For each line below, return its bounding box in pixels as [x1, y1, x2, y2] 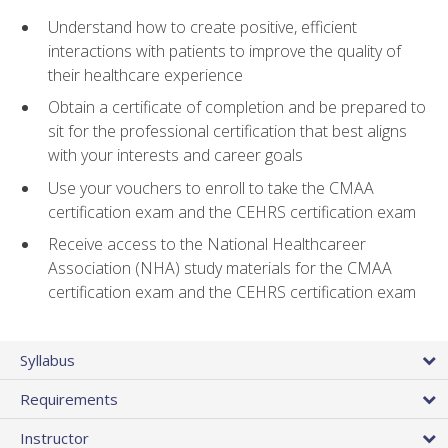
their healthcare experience [48, 63, 243, 86]
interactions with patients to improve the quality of [48, 39, 401, 62]
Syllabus [20, 349, 75, 370]
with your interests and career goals [48, 144, 303, 167]
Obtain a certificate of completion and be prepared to [48, 96, 426, 119]
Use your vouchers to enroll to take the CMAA [48, 176, 374, 199]
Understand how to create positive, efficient [48, 15, 357, 38]
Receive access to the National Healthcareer [48, 233, 366, 256]
